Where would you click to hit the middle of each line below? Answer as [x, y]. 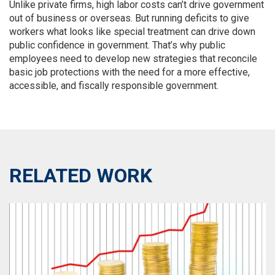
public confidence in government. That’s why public [117, 45]
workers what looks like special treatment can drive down [132, 32]
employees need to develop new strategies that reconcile [133, 59]
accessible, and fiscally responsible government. [114, 86]
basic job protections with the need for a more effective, [130, 72]
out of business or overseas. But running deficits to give [129, 18]
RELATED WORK [81, 176]
